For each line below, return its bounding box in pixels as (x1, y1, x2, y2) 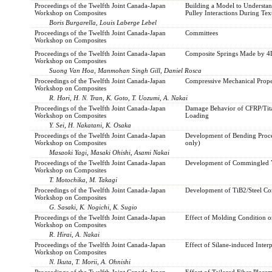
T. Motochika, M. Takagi (49, 175, 118, 183)
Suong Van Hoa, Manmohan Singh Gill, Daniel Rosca (49, 66, 202, 74)
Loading (185, 111, 209, 119)
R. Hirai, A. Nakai (49, 230, 100, 238)
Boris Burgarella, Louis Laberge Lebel (49, 18, 157, 26)
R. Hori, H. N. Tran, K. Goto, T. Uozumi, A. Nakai (49, 93, 188, 101)
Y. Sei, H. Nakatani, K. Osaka (49, 121, 132, 129)
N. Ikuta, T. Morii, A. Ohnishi (49, 257, 131, 265)
